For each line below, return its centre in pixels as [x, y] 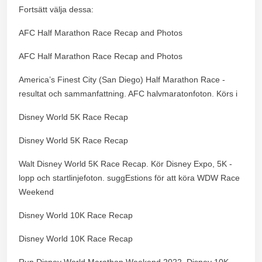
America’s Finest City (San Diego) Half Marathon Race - [122, 79]
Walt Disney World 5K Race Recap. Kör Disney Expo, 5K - [125, 163]
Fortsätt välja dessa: [56, 9]
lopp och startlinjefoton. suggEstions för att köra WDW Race [129, 177]
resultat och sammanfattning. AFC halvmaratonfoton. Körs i [128, 93]
